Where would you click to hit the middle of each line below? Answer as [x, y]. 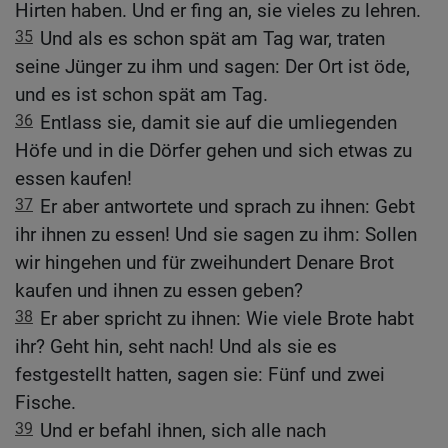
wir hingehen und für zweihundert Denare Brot [204, 263]
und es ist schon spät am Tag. [141, 95]
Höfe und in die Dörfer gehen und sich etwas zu [213, 151]
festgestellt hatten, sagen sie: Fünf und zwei [200, 375]
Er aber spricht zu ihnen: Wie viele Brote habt [227, 319]
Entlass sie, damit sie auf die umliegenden [218, 123]
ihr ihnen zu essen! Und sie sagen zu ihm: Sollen [216, 235]
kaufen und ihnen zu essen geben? [159, 291]
